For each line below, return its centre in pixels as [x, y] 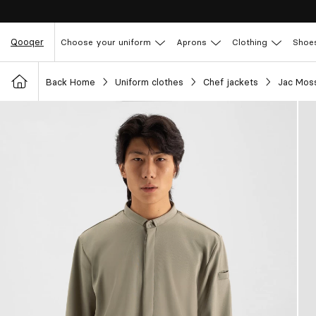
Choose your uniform [106, 42]
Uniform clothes [149, 81]
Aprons [192, 42]
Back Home [71, 81]
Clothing [250, 42]
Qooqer [27, 42]
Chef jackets [231, 81]
